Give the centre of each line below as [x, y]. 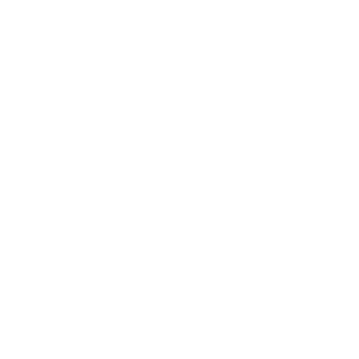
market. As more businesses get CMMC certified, [179, 190]
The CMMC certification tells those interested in [179, 274]
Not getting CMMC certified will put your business [179, 146]
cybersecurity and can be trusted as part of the [179, 317]
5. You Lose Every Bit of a [137, 77]
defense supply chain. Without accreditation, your [179, 339]
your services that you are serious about [179, 295]
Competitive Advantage [134, 105]
